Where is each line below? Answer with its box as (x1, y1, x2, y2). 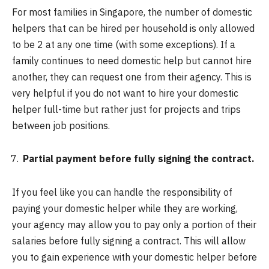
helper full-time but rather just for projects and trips (12, 103, 241, 115)
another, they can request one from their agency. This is (12, 70, 252, 83)
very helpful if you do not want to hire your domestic (12, 86, 238, 99)
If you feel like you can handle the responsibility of (12, 186, 232, 198)
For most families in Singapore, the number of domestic (12, 5, 252, 18)
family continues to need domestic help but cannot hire (12, 54, 252, 67)
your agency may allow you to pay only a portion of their (12, 218, 256, 231)
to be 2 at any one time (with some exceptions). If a (12, 38, 235, 50)
